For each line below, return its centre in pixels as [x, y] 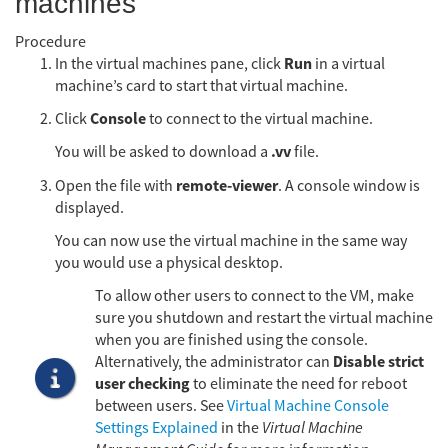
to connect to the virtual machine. [259, 119]
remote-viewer [227, 185]
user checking [142, 384]
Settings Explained [156, 428]
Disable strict [378, 362]
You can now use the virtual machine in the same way [231, 240]
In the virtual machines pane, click [169, 63]
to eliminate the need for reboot [298, 384]
